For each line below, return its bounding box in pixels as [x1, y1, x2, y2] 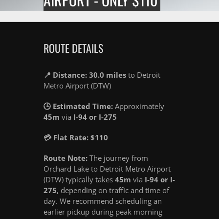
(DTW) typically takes [44, 175, 115, 185]
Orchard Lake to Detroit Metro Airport [44, 164, 171, 174]
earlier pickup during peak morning [44, 207, 162, 217]
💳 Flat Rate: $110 [44, 132, 108, 143]
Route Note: [44, 153, 88, 163]
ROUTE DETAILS [44, 40, 103, 56]
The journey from [88, 153, 148, 163]
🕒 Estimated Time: [44, 101, 113, 111]
